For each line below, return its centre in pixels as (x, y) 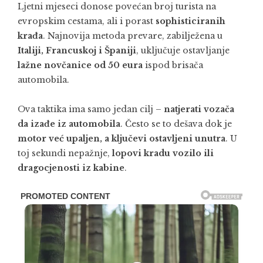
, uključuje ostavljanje (183, 50)
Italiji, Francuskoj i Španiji (77, 50)
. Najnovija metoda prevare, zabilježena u (133, 36)
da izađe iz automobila (69, 124)
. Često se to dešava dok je (176, 124)
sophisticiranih (190, 21)
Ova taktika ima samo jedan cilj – (91, 109)
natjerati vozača (199, 109)
